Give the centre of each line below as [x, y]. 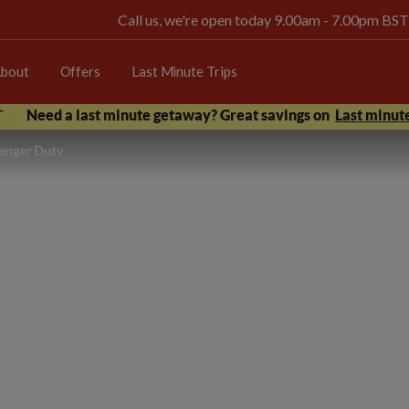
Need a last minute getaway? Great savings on [178, 115]
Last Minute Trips [184, 71]
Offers [80, 71]
